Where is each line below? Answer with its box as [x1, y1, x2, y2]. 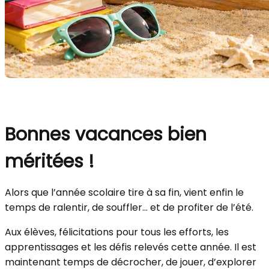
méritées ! [5, 149, 94, 174]
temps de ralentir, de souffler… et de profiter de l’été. [5, 201, 253, 214]
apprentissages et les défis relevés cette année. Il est [5, 240, 256, 254]
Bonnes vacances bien [5, 122, 207, 147]
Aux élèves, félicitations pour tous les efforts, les [5, 225, 229, 239]
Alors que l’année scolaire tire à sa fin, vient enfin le [5, 186, 244, 199]
